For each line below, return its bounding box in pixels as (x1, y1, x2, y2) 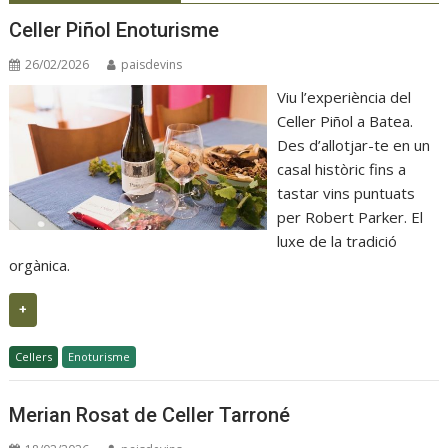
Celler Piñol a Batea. (276, 111, 413, 132)
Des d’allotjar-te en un (276, 135, 430, 156)
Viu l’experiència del (276, 87, 411, 108)
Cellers (15, 349, 53, 365)
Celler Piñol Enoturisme (9, 18, 220, 43)
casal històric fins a (276, 159, 406, 180)
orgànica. (9, 255, 71, 276)
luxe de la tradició (276, 231, 397, 252)
